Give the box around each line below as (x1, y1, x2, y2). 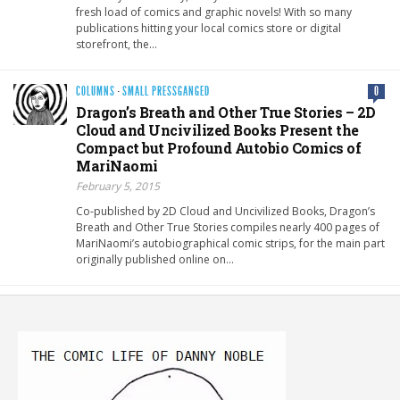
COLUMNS (76, 84, 115, 100)
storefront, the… (76, 37, 157, 53)
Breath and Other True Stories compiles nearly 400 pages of (76, 220, 379, 236)
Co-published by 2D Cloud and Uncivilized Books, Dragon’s (76, 204, 375, 220)
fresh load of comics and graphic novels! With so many (76, 4, 352, 21)
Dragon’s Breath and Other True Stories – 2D (76, 103, 376, 122)
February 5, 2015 (76, 179, 160, 195)
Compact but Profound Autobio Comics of (76, 138, 361, 158)
